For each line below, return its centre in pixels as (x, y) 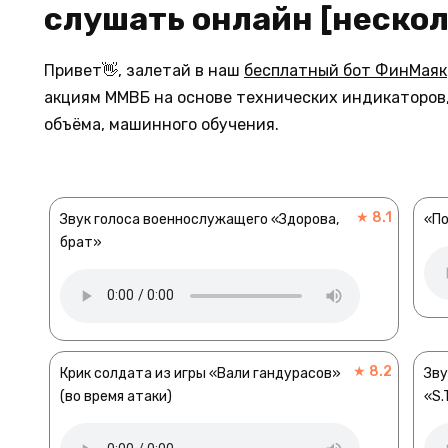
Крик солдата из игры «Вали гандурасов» (200, 373)
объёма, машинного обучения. (161, 124)
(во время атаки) (116, 396)
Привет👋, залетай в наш (144, 70)
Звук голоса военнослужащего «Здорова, (199, 219)
